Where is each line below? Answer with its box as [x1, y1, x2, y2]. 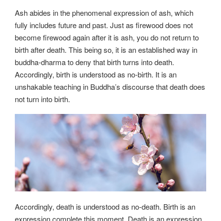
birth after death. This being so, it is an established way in [15, 44, 197, 55]
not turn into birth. [15, 93, 70, 104]
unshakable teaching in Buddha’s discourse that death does [15, 81, 205, 92]
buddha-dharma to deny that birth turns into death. [15, 56, 174, 67]
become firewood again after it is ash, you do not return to [15, 32, 199, 42]
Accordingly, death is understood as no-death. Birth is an [15, 201, 195, 212]
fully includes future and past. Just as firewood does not [15, 19, 193, 30]
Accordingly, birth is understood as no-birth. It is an [15, 69, 177, 79]
